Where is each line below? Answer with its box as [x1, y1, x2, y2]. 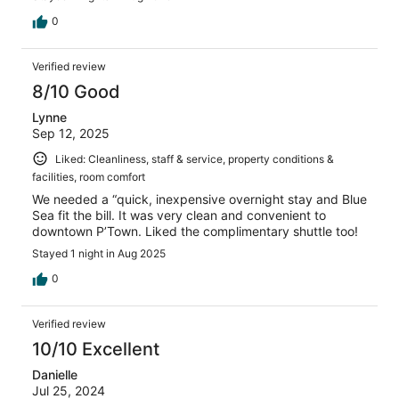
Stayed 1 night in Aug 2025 [32, 247, 166, 261]
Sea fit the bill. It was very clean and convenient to [32, 208, 326, 224]
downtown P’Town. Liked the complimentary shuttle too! [32, 224, 358, 240]
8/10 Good [32, 80, 120, 102]
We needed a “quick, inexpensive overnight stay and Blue [32, 191, 367, 208]
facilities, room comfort [32, 170, 145, 184]
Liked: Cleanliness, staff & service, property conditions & [55, 151, 334, 166]
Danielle [32, 367, 77, 383]
